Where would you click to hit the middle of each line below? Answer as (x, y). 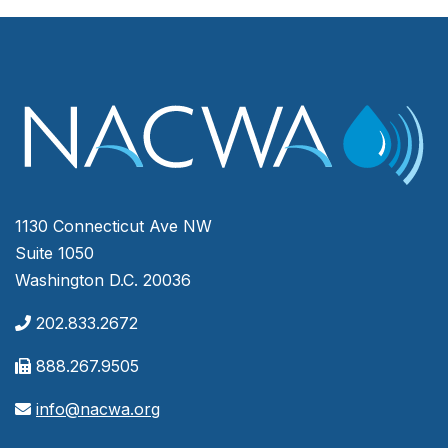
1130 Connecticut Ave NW (113, 226)
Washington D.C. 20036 (103, 280)
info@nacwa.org (98, 409)
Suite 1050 (54, 253)
